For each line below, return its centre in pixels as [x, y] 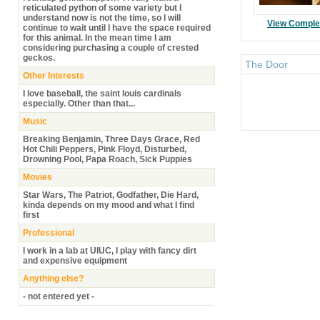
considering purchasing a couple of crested [111, 47]
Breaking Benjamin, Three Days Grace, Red [111, 139]
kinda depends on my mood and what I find [109, 205]
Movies [37, 177]
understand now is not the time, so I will [102, 17]
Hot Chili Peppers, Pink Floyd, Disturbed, [105, 149]
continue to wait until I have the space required [117, 27]
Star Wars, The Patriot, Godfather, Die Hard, [111, 195]
